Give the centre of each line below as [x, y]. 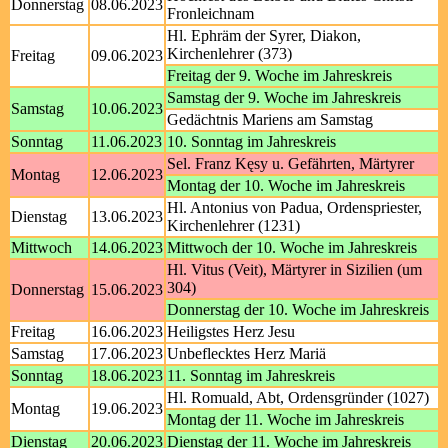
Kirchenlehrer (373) [229, 53]
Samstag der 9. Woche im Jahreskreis [284, 97]
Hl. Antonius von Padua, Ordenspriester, [294, 207]
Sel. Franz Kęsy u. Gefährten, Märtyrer [290, 163]
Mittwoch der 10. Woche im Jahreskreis [292, 247]
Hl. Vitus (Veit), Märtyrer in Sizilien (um [294, 269]
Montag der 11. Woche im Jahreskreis [285, 419]
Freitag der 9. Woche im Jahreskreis [279, 75]
